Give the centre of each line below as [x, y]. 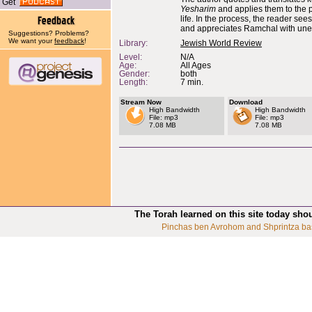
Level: [131, 57]
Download [246, 102]
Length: [133, 82]
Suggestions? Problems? [49, 33]
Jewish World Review [221, 43]
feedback [69, 41]
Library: [133, 43]
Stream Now [141, 102]
